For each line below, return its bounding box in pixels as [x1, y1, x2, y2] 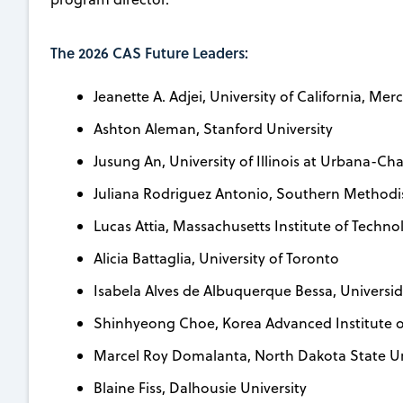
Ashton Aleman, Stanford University [94, 118, 333, 139]
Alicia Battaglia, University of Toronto [94, 247, 339, 268]
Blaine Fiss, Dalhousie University [94, 377, 307, 398]
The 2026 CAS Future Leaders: [50, 41, 248, 63]
